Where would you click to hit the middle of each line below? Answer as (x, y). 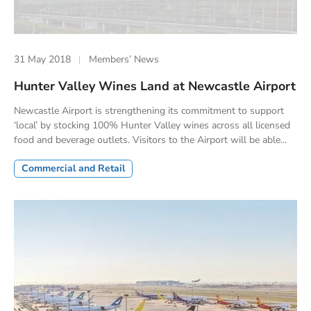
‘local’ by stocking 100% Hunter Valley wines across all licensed (152, 125)
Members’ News (124, 60)
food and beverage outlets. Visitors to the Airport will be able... (150, 140)
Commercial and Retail (73, 168)
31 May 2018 (42, 60)
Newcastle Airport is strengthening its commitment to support (149, 110)
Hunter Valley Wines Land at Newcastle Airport (155, 86)
